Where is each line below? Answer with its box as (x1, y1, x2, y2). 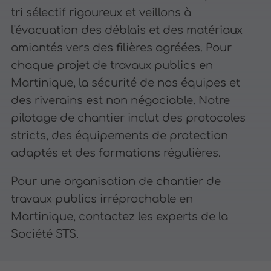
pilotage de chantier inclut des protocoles (11, 112, 246, 125)
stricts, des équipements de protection (11, 129, 229, 142)
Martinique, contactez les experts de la (11, 211, 229, 223)
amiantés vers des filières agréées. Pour (11, 42, 232, 54)
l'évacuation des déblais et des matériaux (11, 24, 243, 37)
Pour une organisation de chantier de (11, 175, 221, 188)
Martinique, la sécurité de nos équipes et (11, 77, 241, 90)
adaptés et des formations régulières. (11, 147, 221, 160)
